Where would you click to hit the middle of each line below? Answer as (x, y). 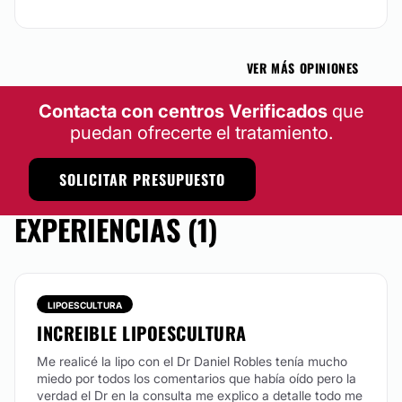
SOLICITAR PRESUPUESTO (142, 179)
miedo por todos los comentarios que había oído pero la (197, 378)
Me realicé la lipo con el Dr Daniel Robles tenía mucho (192, 361)
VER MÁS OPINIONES (302, 68)
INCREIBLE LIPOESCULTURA (142, 333)
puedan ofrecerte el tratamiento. (201, 133)
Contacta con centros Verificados (183, 111)
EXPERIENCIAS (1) (116, 229)
